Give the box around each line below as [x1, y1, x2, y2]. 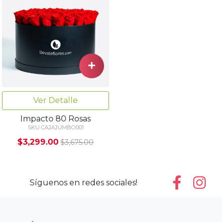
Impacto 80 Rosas [20, 114, 91, 124]
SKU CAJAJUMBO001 [27, 124, 84, 131]
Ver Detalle [33, 96, 78, 106]
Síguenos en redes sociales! [29, 178, 137, 188]
